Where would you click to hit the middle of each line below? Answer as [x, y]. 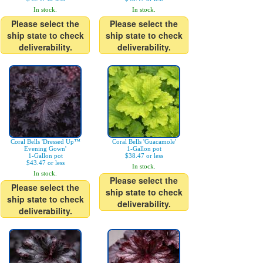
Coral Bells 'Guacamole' [144, 141]
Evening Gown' [45, 149]
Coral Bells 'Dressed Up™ [45, 141]
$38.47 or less [144, 156]
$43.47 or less [45, 163]
